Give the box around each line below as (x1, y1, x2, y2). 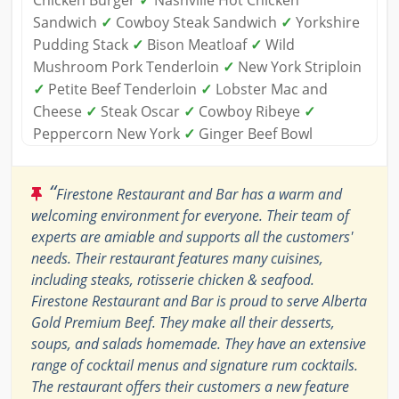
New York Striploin (234, 57, 362, 77)
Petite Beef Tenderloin (45, 79, 200, 100)
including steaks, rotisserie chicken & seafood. (31, 270, 314, 290)
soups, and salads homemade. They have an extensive (31, 334, 366, 354)
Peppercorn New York (33, 124, 183, 144)
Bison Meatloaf (143, 35, 250, 55)
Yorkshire (292, 12, 360, 33)
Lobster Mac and (212, 79, 328, 100)
